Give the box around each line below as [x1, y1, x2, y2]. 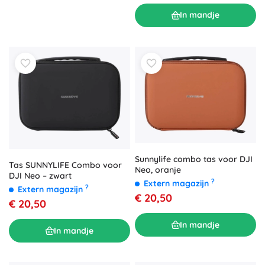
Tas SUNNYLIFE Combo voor [9, 160, 122, 171]
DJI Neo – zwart [9, 170, 72, 182]
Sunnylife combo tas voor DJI [135, 154, 253, 165]
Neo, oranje [135, 164, 181, 176]
